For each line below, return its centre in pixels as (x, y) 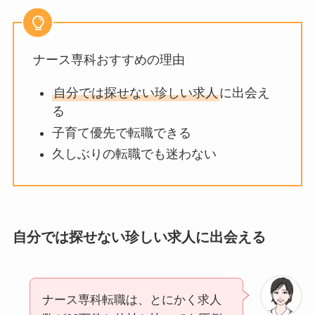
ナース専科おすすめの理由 (109, 60)
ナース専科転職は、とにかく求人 (131, 300)
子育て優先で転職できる (121, 133)
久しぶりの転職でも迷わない (134, 154)
